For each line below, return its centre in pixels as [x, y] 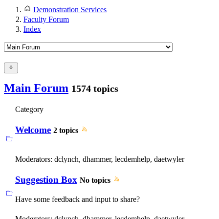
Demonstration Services [70, 10]
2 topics [66, 131]
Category [29, 109]
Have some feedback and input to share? [77, 199]
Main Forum [36, 88]
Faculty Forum [46, 19]
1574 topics [95, 88]
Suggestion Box [46, 180]
